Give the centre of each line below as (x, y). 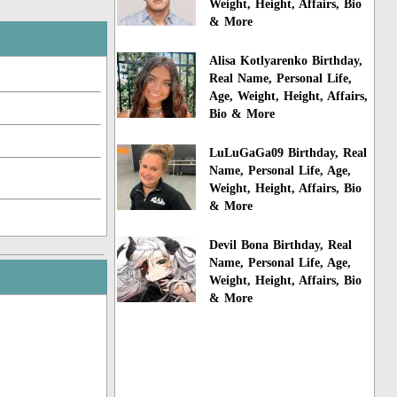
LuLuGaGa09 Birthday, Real (288, 152)
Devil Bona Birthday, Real (281, 245)
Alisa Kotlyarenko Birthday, (286, 61)
